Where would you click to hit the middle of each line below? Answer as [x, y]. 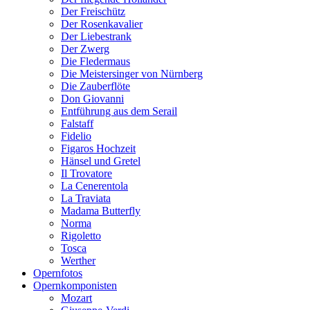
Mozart [76, 298]
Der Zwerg [85, 49]
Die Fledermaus [95, 61]
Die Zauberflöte [95, 86]
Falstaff [77, 124]
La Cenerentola [94, 186]
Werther [78, 261]
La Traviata [86, 198]
